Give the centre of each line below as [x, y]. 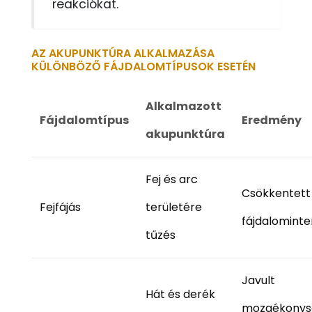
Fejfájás [60, 207]
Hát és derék [180, 294]
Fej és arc [171, 179]
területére [173, 207]
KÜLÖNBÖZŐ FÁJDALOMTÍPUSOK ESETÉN [143, 67]
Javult [258, 280]
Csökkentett [276, 193]
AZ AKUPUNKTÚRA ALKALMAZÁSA [123, 53]
